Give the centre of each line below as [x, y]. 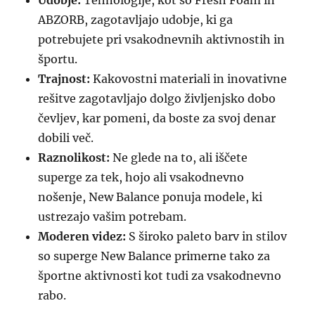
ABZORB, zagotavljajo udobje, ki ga [136, 20]
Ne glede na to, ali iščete [179, 157]
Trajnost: [64, 79]
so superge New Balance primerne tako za [154, 256]
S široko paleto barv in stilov [207, 236]
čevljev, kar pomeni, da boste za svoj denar [157, 118]
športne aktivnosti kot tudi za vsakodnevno [160, 276]
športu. [58, 59]
